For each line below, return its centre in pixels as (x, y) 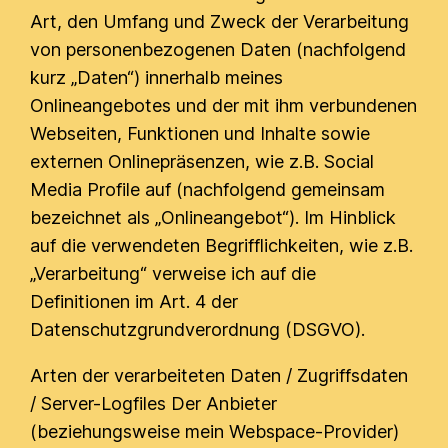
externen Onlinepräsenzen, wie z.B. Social (202, 161)
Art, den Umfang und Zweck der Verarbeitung (220, 21)
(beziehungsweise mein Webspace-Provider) (215, 431)
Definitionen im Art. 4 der (134, 301)
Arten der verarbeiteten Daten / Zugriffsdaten (219, 375)
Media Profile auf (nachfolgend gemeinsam (208, 189)
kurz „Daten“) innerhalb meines (157, 77)
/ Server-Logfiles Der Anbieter (154, 403)
